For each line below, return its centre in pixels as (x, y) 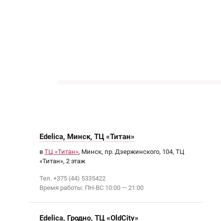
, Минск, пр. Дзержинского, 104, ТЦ (131, 152)
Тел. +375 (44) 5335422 (73, 178)
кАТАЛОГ (91, 35)
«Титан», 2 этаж (62, 161)
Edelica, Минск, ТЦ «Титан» (87, 137)
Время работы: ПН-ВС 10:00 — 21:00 (92, 188)
